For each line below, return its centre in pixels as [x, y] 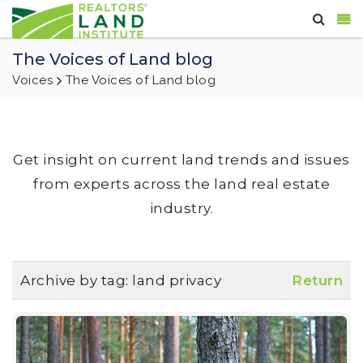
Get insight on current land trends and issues [181, 160]
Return [317, 281]
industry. [181, 209]
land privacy [177, 281]
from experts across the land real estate [181, 184]
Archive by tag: [76, 281]
